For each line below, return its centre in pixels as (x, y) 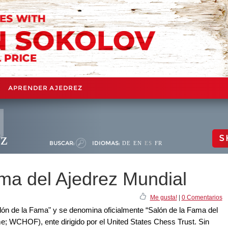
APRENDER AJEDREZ (45, 88)
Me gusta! (163, 197)
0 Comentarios (202, 197)
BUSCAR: (62, 143)
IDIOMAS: (106, 143)
